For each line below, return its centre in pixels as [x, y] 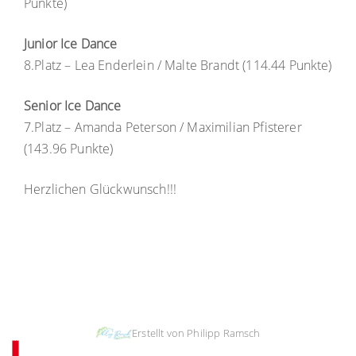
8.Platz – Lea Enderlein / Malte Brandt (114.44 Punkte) [178, 65]
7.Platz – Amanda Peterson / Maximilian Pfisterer [163, 127]
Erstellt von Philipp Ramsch [196, 333]
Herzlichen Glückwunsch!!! [100, 189]
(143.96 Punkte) [69, 149]
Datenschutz [214, 292]
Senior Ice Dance [73, 106]
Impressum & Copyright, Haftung [96, 292]
